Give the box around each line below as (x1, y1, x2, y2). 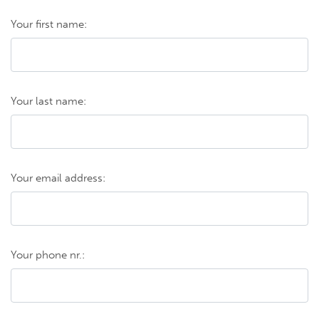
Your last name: (11, 94, 86, 108)
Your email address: (11, 171, 105, 184)
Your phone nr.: (11, 248, 85, 261)
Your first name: (11, 17, 87, 31)
